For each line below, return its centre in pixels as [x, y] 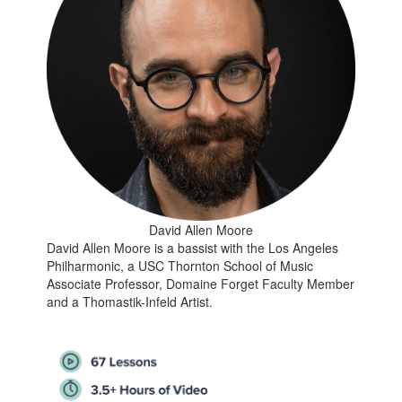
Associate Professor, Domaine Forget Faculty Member [201, 284]
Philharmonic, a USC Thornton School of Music [180, 266]
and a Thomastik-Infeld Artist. [130, 302]
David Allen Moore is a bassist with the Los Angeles [193, 248]
